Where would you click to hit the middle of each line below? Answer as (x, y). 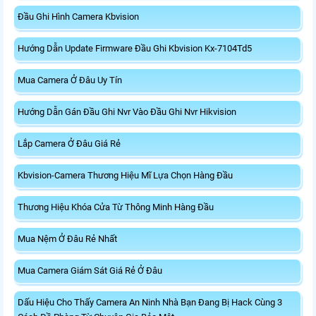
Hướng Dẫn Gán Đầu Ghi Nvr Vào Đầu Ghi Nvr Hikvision (127, 112)
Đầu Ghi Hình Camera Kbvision (78, 17)
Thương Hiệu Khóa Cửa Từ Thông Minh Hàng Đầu (116, 207)
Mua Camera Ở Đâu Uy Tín (70, 80)
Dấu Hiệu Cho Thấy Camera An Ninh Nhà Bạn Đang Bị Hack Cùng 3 (150, 303)
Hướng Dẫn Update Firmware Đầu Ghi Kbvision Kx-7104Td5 (135, 49)
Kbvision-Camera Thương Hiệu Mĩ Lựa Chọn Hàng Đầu (125, 176)
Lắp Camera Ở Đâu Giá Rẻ (69, 144)
